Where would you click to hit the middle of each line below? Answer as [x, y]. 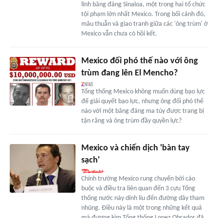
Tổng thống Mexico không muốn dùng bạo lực [143, 91]
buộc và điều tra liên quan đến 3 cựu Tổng [138, 188]
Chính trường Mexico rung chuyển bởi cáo [138, 179]
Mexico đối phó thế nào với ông [139, 61]
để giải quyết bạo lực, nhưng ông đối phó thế [142, 101]
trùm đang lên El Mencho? [129, 73]
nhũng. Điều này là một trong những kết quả [141, 208]
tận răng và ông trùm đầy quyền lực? [131, 121]
